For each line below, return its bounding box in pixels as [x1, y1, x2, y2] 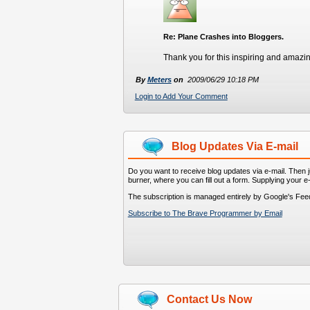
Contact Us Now [166, 293, 252, 305]
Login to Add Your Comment [134, 92, 228, 101]
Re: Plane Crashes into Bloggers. [163, 33, 284, 42]
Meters [147, 75, 172, 84]
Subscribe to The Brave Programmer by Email [127, 209, 282, 217]
